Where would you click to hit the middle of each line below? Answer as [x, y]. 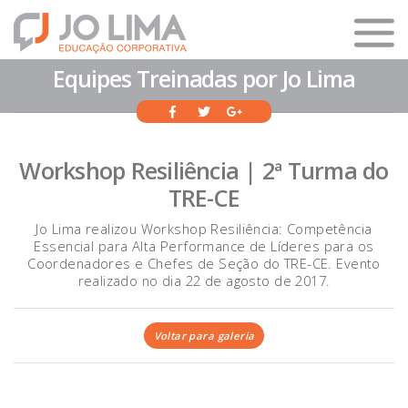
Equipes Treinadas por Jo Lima [204, 78]
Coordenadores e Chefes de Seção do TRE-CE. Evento [204, 263]
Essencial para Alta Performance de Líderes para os [204, 246]
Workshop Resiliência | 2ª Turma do [204, 170]
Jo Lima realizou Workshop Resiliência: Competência [204, 229]
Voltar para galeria [204, 336]
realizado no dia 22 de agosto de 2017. [204, 280]
